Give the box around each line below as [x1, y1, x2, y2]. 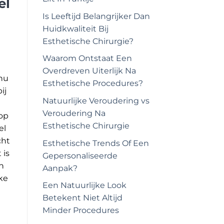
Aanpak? [42, 163, 77, 173]
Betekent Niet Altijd [42, 193, 122, 203]
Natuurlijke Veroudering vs [42, 96, 149, 106]
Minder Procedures [42, 205, 119, 215]
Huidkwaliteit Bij [42, 23, 108, 33]
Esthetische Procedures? [42, 78, 143, 88]
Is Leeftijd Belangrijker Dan [42, 11, 150, 21]
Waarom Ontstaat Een [42, 53, 132, 63]
